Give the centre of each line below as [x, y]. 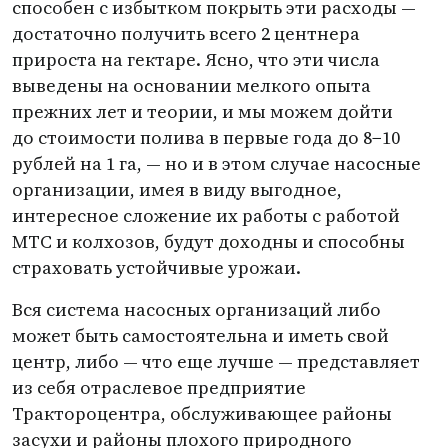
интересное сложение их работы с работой [206, 215]
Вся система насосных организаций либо [196, 309]
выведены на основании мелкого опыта [191, 85]
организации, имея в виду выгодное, [177, 189]
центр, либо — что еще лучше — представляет [216, 361]
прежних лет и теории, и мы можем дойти [202, 111]
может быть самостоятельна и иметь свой [200, 335]
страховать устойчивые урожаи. [156, 267]
